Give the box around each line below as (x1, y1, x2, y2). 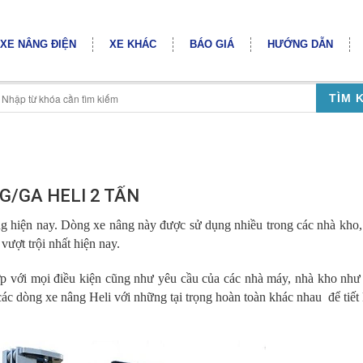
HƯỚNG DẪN (267, 38, 333, 50)
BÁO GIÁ (190, 38, 234, 50)
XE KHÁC (109, 38, 156, 50)
